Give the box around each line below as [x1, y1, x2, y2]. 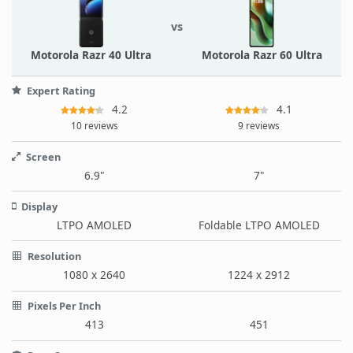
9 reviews [238, 119, 280, 132]
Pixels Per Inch [25, 299, 101, 314]
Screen [24, 149, 61, 164]
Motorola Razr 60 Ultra [201, 46, 322, 62]
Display [19, 199, 58, 214]
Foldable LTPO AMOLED [198, 217, 320, 232]
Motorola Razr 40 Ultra [31, 46, 152, 62]
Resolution [25, 248, 81, 263]
